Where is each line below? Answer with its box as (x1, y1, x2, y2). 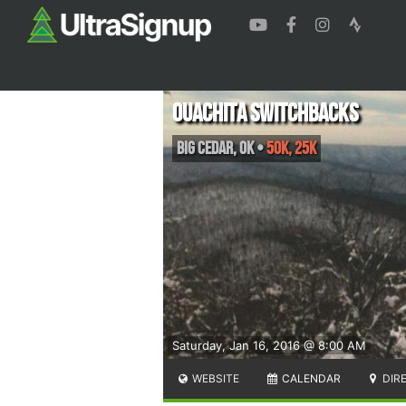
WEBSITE (189, 371, 240, 385)
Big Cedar (177, 137, 233, 159)
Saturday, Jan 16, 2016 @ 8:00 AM (172, 337, 366, 353)
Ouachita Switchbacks (172, 98, 358, 129)
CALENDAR (278, 371, 341, 385)
